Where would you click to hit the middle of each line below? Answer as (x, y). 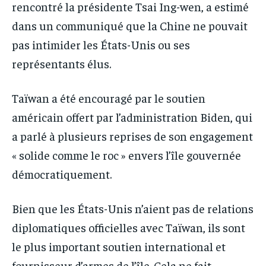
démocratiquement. (62, 173)
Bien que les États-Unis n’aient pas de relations (133, 208)
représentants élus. (61, 63)
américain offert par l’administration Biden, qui (132, 116)
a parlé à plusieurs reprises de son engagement (132, 135)
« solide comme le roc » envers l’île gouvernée (126, 154)
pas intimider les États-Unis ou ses (101, 44)
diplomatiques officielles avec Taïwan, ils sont (129, 227)
